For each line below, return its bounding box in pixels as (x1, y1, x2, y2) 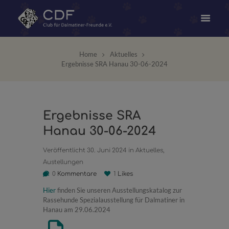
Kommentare (55, 170, 97, 177)
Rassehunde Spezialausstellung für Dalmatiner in (43, 196, 185, 204)
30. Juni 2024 (87, 146, 127, 154)
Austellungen (43, 158, 83, 166)
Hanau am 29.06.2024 (43, 205, 110, 214)
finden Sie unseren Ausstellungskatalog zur (56, 186, 182, 195)
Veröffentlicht (43, 146, 87, 154)
